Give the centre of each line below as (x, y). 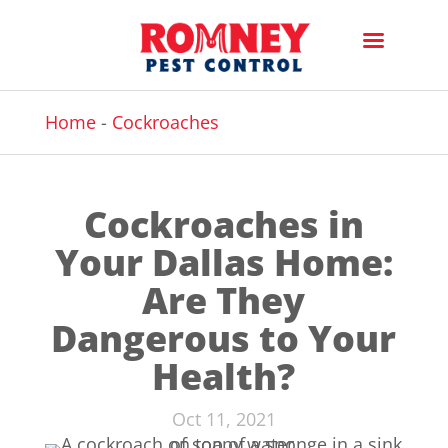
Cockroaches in (223, 224)
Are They (224, 300)
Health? (224, 376)
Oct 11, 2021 (223, 418)
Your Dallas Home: (223, 262)
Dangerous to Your (224, 338)
